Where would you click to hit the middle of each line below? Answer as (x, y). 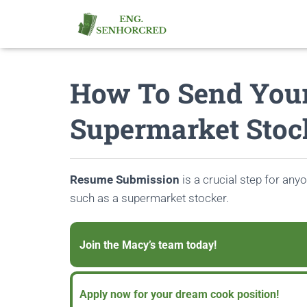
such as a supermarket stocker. (149, 198)
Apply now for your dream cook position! (179, 294)
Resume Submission (125, 180)
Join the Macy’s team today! (148, 245)
